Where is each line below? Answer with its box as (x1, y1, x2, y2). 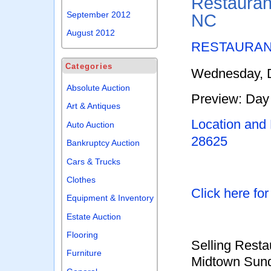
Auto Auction (67, 119, 115, 129)
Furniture (67, 248, 102, 258)
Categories (65, 62, 113, 71)
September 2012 (67, 9, 131, 19)
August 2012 (67, 28, 116, 38)
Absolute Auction (67, 83, 131, 93)
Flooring (67, 230, 99, 240)
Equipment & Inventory (67, 193, 154, 203)
